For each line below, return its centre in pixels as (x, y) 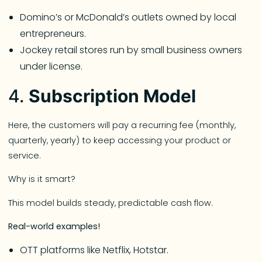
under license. (51, 67)
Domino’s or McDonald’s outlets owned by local (128, 18)
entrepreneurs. (53, 34)
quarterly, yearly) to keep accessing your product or (120, 140)
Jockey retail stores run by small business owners (131, 50)
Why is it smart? (42, 179)
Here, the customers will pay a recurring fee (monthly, (122, 125)
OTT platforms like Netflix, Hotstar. (94, 250)
